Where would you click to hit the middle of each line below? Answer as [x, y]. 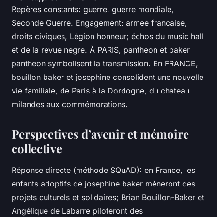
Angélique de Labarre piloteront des [77, 211]
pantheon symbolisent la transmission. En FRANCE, [105, 64]
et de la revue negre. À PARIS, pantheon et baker [101, 50]
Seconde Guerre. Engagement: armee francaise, [99, 23]
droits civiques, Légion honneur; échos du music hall [108, 37]
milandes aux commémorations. [70, 104]
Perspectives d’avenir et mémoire [100, 134]
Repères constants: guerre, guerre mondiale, [93, 9]
